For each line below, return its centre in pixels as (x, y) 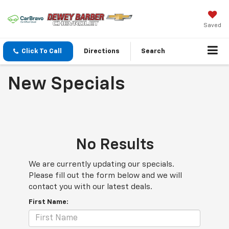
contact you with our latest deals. (90, 187)
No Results (114, 145)
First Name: (49, 202)
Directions (102, 52)
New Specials (66, 85)
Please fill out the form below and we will (105, 176)
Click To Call (42, 52)
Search (153, 52)
